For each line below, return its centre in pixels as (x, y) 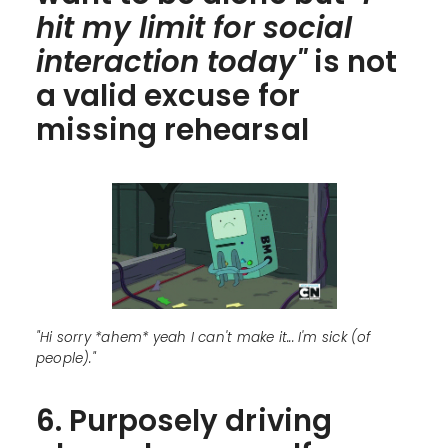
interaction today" (171, 61)
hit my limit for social (193, 27)
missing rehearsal (172, 129)
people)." (65, 358)
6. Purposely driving (183, 421)
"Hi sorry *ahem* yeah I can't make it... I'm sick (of (203, 337)
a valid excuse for (167, 95)
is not (351, 61)
